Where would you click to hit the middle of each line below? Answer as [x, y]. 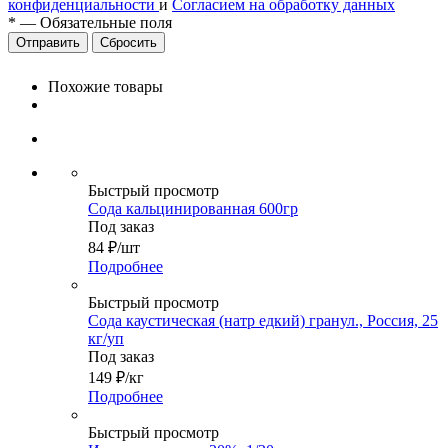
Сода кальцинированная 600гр [193, 209]
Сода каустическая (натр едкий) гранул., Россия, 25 [263, 321]
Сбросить [128, 43]
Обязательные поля [106, 23]
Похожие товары [105, 87]
